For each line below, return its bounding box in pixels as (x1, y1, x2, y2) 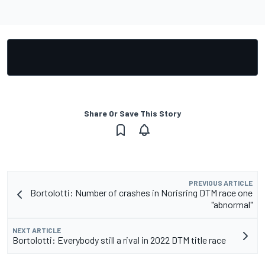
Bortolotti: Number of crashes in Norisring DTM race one (30, 187, 253, 199)
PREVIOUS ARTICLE (189, 179, 253, 188)
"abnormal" (211, 199, 253, 211)
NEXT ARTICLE (12, 226, 61, 235)
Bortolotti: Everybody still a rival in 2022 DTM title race (12, 234, 226, 246)
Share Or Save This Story (84, 108, 181, 119)
